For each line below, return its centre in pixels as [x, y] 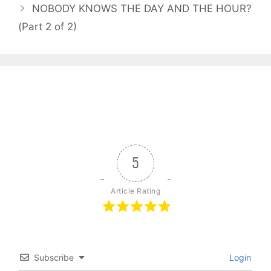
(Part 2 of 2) [47, 26]
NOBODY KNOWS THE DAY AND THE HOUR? [142, 8]
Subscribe [54, 257]
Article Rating [135, 191]
